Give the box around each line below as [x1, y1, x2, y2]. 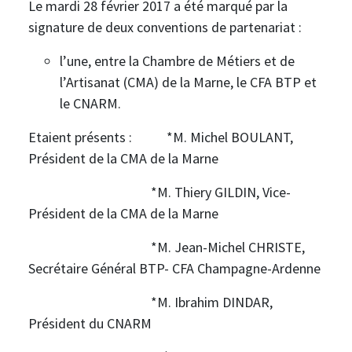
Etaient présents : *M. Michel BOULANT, [28, 128, 293, 146]
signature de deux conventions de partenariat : [28, 18, 302, 36]
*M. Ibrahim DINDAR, [28, 293, 273, 311]
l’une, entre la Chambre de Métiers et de [60, 52, 295, 70]
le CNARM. [60, 94, 121, 112]
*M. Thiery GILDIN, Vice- [28, 183, 291, 201]
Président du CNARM [28, 314, 152, 332]
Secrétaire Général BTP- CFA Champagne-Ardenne [28, 259, 321, 277]
